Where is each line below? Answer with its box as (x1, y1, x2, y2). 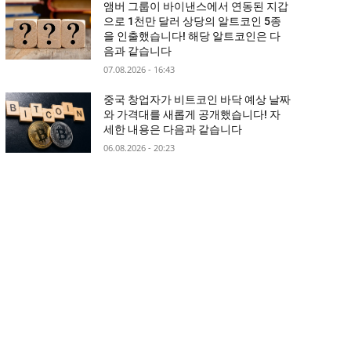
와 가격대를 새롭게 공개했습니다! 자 (103, 108, 281, 121)
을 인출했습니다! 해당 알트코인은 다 (103, 30, 281, 43)
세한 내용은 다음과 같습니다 (103, 123, 243, 136)
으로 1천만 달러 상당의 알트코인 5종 (103, 15, 282, 28)
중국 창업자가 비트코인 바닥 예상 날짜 (103, 93, 291, 107)
